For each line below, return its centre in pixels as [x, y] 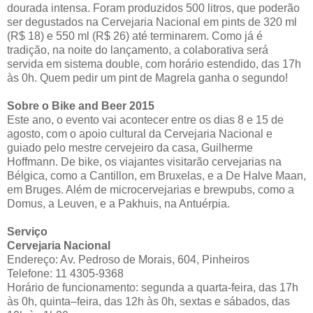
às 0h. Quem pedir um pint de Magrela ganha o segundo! [147, 78]
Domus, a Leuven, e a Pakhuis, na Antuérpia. [118, 204]
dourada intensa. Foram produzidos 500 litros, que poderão [153, 8]
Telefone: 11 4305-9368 [65, 274]
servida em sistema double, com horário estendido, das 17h [154, 64]
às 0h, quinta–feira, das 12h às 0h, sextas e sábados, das [148, 302]
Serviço [27, 232]
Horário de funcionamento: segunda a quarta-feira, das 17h [153, 288]
